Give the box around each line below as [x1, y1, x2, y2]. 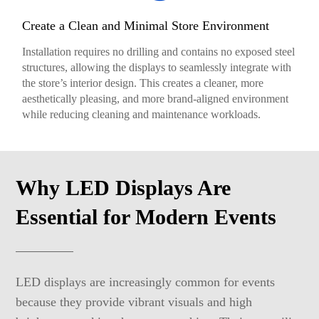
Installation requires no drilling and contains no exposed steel [22, 45, 296, 58]
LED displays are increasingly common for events [16, 275, 276, 290]
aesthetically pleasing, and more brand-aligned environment [22, 92, 289, 105]
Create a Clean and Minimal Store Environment [22, 18, 270, 33]
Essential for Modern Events [16, 204, 277, 229]
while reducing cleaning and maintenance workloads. [22, 108, 261, 120]
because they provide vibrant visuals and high [16, 295, 253, 310]
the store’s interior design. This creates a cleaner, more [22, 76, 264, 89]
